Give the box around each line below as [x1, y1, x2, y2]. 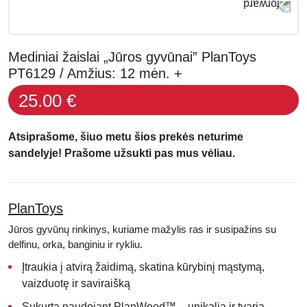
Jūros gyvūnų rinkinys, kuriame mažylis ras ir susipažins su [8, 223, 276, 235]
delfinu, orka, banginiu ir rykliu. [8, 238, 143, 250]
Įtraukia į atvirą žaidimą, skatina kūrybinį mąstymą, [22, 261, 265, 273]
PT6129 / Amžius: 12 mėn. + [8, 66, 182, 81]
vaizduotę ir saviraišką [22, 278, 130, 289]
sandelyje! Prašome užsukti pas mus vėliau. [8, 147, 235, 159]
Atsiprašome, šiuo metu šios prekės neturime [8, 131, 243, 143]
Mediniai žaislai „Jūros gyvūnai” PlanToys [8, 49, 256, 64]
